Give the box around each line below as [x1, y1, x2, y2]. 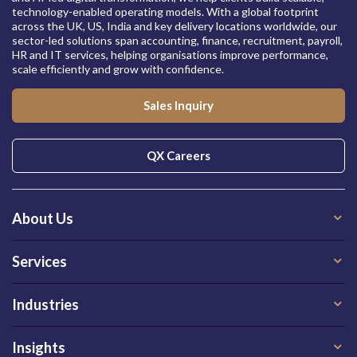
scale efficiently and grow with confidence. [12, 62, 224, 76]
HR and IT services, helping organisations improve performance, [12, 48, 328, 61]
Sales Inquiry [143, 98, 214, 112]
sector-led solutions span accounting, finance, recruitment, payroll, [12, 33, 343, 47]
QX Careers [147, 148, 210, 163]
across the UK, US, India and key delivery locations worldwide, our [12, 19, 337, 33]
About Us [12, 210, 73, 227]
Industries [12, 296, 79, 313]
